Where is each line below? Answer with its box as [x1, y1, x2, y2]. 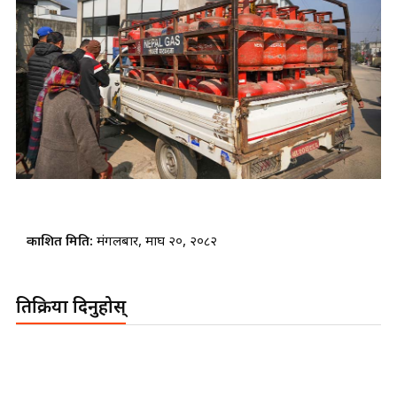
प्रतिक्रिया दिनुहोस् [16, 297, 126, 321]
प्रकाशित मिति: [27, 234, 97, 252]
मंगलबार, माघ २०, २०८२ [97, 234, 217, 252]
